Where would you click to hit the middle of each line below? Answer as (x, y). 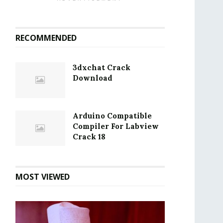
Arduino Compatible (112, 115)
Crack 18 (89, 136)
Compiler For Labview (116, 126)
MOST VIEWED (43, 177)
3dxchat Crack (102, 68)
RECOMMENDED (46, 38)
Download (93, 78)
